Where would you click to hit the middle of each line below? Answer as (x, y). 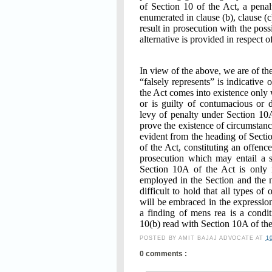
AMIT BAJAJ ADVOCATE (217, 238)
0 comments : (163, 254)
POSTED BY (159, 238)
